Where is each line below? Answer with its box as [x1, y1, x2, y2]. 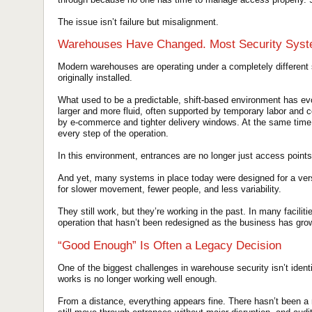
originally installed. [58, 72, 132, 84]
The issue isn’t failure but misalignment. [58, 16, 219, 27]
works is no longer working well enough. [58, 273, 217, 284]
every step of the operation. [58, 128, 169, 139]
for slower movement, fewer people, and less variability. [58, 184, 281, 195]
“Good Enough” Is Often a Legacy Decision [58, 238, 281, 252]
